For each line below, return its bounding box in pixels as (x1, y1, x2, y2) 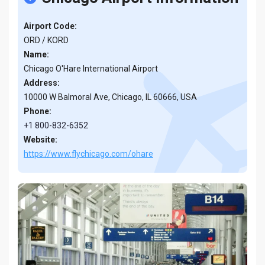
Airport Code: (24, 21, 77, 31)
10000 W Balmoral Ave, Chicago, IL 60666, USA (24, 92, 197, 102)
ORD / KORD (24, 35, 69, 45)
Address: (24, 78, 60, 88)
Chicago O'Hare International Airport (24, 64, 158, 73)
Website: (24, 135, 57, 144)
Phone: (24, 106, 51, 116)
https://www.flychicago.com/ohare (24, 149, 153, 159)
